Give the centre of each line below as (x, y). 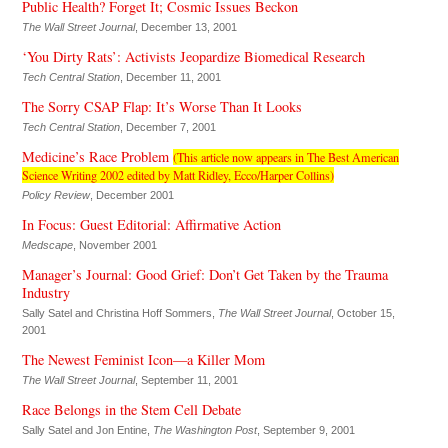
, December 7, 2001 (167, 126)
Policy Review (55, 194)
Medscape (47, 244)
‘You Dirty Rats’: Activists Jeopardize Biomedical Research (193, 56)
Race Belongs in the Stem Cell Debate (131, 409)
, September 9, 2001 (305, 429)
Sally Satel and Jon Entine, (87, 429)
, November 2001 (114, 244)
